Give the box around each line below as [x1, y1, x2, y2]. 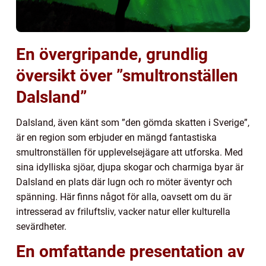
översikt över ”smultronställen [16, 65, 238, 85]
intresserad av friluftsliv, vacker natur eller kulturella [16, 205, 230, 217]
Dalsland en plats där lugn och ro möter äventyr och [16, 176, 232, 188]
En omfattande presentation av [16, 241, 245, 261]
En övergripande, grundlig [16, 44, 208, 64]
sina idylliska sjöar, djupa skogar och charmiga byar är [16, 161, 243, 173]
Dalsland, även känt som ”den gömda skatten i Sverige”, [16, 116, 249, 128]
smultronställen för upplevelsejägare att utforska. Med [16, 146, 243, 158]
